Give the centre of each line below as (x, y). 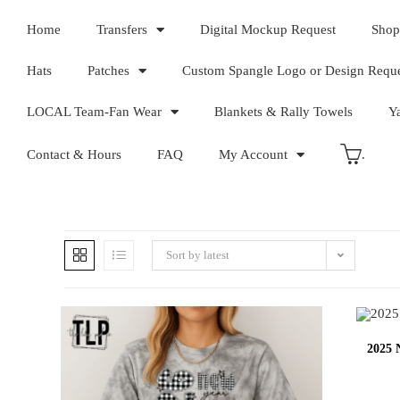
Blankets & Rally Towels (283, 112)
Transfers (122, 29)
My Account (253, 154)
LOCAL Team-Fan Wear (94, 112)
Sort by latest (198, 255)
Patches (108, 71)
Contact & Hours (74, 154)
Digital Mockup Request (268, 29)
